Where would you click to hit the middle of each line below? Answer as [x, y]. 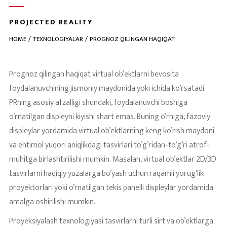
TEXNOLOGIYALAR [58, 39]
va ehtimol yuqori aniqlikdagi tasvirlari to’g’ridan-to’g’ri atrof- [109, 145]
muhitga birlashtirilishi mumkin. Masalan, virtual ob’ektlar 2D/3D [112, 159]
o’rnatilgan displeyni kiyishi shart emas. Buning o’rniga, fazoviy [109, 117]
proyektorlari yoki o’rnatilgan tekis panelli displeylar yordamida [111, 188]
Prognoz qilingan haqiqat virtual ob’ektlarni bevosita [94, 74]
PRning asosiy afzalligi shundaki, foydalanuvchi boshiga [98, 103]
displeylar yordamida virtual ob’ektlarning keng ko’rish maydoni [111, 131]
